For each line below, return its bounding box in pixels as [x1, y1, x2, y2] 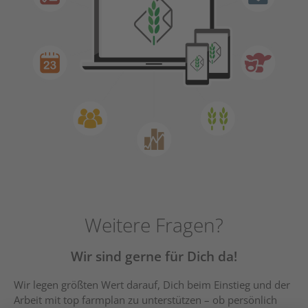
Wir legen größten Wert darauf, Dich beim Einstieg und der [14, 277, 290, 291]
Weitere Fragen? [85, 211, 223, 238]
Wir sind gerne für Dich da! [71, 247, 237, 265]
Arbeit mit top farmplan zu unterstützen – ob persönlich [14, 292, 277, 307]
